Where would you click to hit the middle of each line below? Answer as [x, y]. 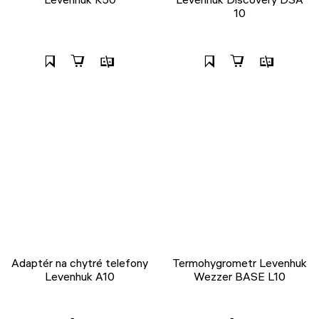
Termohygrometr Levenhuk [239, 262]
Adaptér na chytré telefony [80, 262]
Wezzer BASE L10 [239, 276]
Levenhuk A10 [80, 276]
